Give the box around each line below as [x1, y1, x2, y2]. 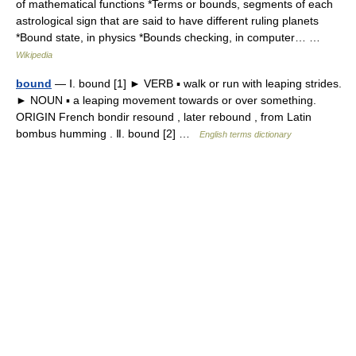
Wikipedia [16, 50, 52, 60]
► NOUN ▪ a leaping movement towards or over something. [16, 94, 316, 106]
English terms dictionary [199, 130, 292, 139]
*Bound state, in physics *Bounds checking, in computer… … [16, 31, 327, 44]
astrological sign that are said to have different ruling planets [16, 14, 319, 27]
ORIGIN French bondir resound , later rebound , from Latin [16, 110, 311, 123]
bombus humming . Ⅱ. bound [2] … [16, 127, 199, 140]
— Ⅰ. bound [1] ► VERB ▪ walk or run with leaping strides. [52, 77, 342, 90]
